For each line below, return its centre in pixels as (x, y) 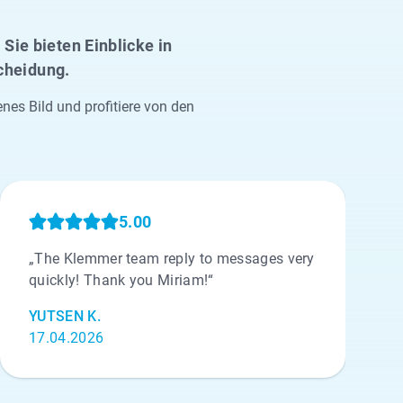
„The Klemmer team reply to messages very (172, 259)
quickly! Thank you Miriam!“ (121, 280)
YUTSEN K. (65, 316)
